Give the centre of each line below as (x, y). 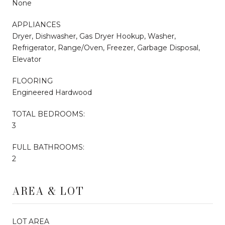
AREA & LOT (48, 191)
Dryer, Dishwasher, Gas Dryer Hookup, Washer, (94, 36)
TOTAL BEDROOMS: (48, 114)
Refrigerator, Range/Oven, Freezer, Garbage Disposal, (106, 47)
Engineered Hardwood (52, 92)
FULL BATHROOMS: (48, 147)
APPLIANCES (36, 24)
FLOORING (32, 81)
